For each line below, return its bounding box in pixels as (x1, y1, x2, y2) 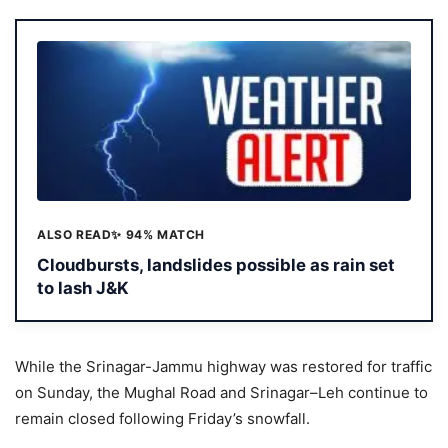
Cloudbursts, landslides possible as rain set (37, 254, 395, 275)
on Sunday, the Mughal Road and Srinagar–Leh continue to (15, 382, 428, 402)
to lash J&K (37, 277, 129, 298)
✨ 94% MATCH (111, 227, 206, 243)
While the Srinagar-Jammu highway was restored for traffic (15, 356, 432, 376)
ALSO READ (37, 227, 112, 243)
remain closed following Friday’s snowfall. (15, 408, 310, 428)
